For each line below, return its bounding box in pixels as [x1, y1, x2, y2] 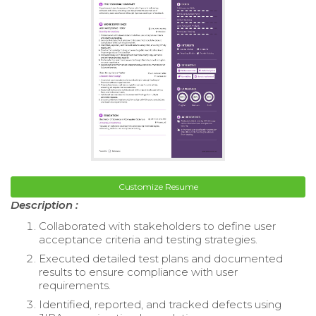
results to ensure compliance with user [39, 265, 238, 279]
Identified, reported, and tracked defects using [39, 297, 281, 311]
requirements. [39, 278, 111, 292]
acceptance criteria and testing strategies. [39, 232, 257, 246]
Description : [11, 197, 78, 212]
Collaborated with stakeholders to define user [39, 219, 276, 233]
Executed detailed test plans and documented [39, 251, 283, 265]
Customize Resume [118, 181, 198, 192]
